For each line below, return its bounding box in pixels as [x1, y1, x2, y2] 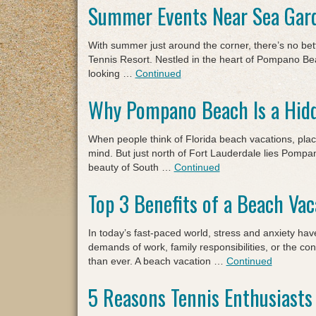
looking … [87, 68, 135, 79]
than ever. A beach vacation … [87, 255, 226, 267]
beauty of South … [87, 162, 174, 173]
